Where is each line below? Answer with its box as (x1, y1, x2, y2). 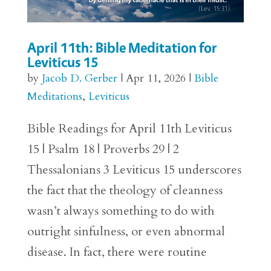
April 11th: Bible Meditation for (27, 39, 217, 57)
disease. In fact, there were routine (27, 244, 207, 261)
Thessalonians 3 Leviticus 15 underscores (27, 162, 241, 178)
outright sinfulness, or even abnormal (27, 223, 225, 240)
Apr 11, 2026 (125, 71, 186, 87)
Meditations (27, 89, 82, 105)
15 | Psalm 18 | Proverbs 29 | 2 (27, 141, 179, 158)
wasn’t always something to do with (27, 203, 214, 220)
